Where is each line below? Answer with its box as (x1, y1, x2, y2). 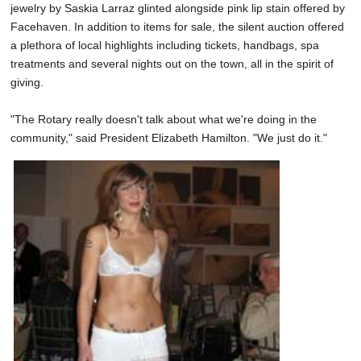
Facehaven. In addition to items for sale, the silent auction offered (10, 20, 344, 34)
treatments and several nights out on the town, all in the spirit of (10, 57, 334, 71)
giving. (10, 76, 44, 89)
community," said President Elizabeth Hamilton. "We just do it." (10, 131, 327, 145)
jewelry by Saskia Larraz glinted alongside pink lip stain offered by (10, 2, 345, 15)
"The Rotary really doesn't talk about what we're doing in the (10, 113, 317, 127)
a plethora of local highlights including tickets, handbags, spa (10, 39, 319, 52)
